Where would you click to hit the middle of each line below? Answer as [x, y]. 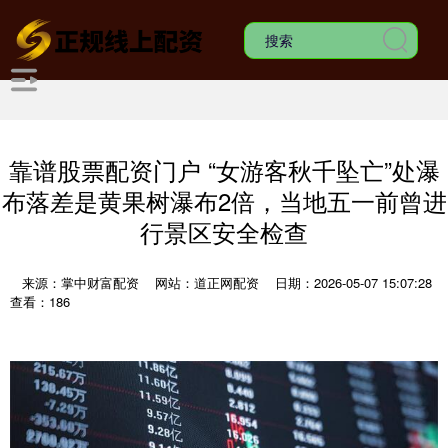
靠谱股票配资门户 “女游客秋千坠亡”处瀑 [224, 170]
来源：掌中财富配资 [82, 282]
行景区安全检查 [224, 232]
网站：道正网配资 [207, 282]
